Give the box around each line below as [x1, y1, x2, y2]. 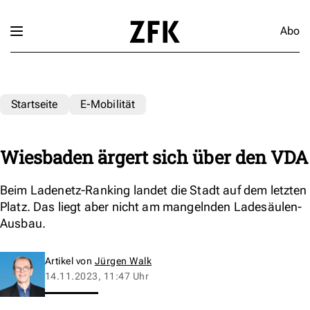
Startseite [11, 97, 58, 111]
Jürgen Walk [94, 255, 152, 266]
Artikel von [45, 255, 95, 266]
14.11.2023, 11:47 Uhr [45, 270, 149, 282]
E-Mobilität [80, 97, 136, 111]
